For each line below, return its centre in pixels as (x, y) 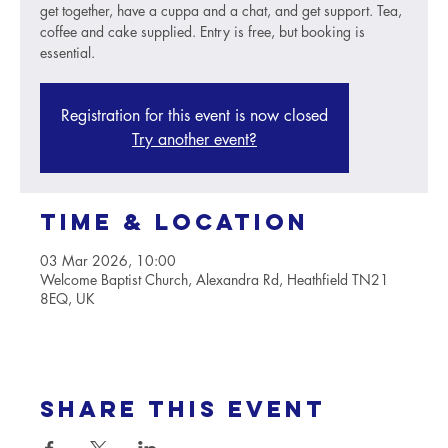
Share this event (183, 409)
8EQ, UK (67, 298)
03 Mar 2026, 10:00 (108, 260)
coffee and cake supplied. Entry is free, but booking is (202, 31)
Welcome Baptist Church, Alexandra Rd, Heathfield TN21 (214, 279)
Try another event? (194, 139)
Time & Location (174, 222)
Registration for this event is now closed (194, 115)
